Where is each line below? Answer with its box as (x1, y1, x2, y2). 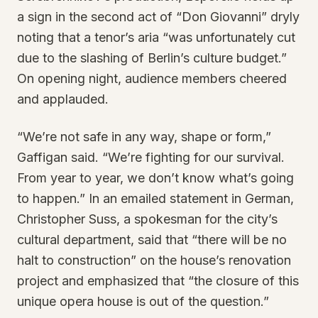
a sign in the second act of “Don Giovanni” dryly (17, 9, 300, 24)
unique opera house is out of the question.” (17, 294, 269, 309)
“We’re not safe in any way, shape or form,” (17, 129, 271, 144)
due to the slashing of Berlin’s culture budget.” (17, 50, 287, 65)
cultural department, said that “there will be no (17, 232, 287, 247)
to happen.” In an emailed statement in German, (17, 191, 294, 206)
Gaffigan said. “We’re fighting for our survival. (17, 150, 285, 165)
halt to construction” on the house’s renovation (17, 253, 291, 268)
